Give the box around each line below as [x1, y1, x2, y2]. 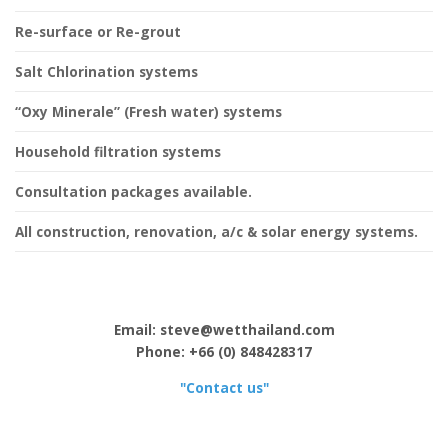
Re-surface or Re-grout [15, 21, 181, 41]
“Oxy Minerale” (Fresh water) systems [15, 101, 282, 121]
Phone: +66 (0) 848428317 [136, 342, 312, 362]
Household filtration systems [15, 141, 221, 161]
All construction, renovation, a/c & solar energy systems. [15, 221, 418, 241]
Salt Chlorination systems [15, 61, 198, 81]
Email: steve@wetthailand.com [113, 320, 335, 340]
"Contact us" [179, 377, 269, 397]
